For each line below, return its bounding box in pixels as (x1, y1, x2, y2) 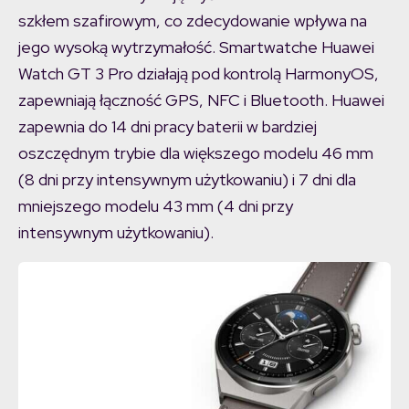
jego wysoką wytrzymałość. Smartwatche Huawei (18, 37, 374, 58)
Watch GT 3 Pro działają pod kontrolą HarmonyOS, (18, 63, 379, 85)
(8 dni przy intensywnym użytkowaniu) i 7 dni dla (18, 169, 356, 191)
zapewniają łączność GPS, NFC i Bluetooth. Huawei (18, 89, 384, 111)
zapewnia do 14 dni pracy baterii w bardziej (18, 116, 317, 138)
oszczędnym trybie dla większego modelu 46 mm (18, 142, 373, 164)
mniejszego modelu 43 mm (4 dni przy (18, 195, 293, 217)
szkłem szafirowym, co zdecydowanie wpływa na (18, 10, 367, 32)
